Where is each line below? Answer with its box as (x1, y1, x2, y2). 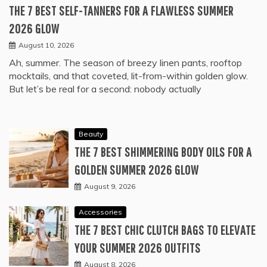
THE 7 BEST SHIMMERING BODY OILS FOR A (74, 144, 252, 159)
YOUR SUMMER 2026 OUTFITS (74, 240, 201, 255)
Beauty (79, 129, 103, 138)
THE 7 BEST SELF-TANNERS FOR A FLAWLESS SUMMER (9, 2, 234, 18)
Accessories (79, 207, 122, 216)
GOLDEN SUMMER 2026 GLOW (74, 162, 199, 177)
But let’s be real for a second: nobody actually (9, 82, 201, 95)
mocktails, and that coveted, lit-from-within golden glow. (9, 69, 248, 82)
